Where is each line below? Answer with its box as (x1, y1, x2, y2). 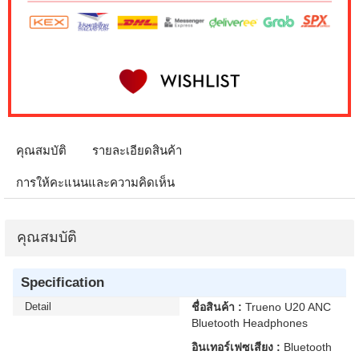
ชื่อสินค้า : (192, 301, 245, 313)
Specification (21, 274, 104, 290)
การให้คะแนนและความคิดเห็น (16, 175, 175, 189)
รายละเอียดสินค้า (92, 143, 182, 157)
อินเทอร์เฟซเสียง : (192, 341, 280, 353)
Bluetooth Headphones (192, 317, 308, 329)
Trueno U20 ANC (245, 301, 331, 313)
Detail (25, 301, 51, 313)
